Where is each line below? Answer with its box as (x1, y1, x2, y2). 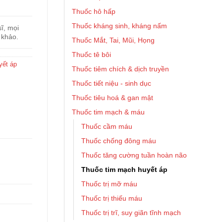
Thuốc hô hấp (72, 7, 115, 15)
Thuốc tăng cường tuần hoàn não (81, 151, 187, 159)
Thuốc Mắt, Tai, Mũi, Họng (72, 36, 155, 44)
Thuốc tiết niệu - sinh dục (72, 79, 151, 87)
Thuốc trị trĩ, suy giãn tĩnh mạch (81, 209, 181, 217)
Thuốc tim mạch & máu (72, 108, 145, 116)
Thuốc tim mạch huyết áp (81, 166, 167, 173)
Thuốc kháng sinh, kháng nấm (72, 22, 167, 30)
